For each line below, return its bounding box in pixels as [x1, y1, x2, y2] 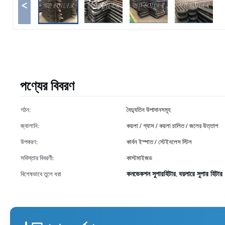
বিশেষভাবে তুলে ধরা [21, 169, 61, 178]
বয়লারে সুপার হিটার [179, 168, 222, 179]
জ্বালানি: [21, 121, 40, 130]
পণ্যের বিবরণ [20, 76, 74, 95]
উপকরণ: [21, 137, 38, 146]
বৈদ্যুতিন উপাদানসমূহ [127, 105, 171, 114]
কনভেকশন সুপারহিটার [127, 168, 176, 179]
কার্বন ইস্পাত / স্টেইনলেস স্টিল [127, 137, 192, 146]
